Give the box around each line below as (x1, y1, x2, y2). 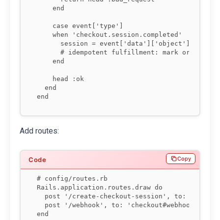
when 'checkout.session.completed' (37, 30, 182, 38)
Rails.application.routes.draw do (37, 184, 163, 192)
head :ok (37, 75, 84, 82)
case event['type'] (37, 22, 123, 29)
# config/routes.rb (37, 175, 108, 183)
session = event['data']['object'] (37, 39, 190, 47)
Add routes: (20, 126, 59, 136)
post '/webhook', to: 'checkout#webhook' (37, 201, 198, 209)
